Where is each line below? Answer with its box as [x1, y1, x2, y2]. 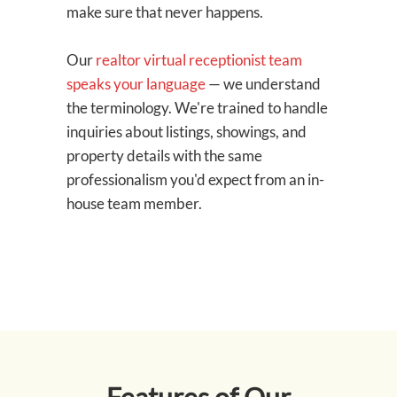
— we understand [206, 74, 321, 94]
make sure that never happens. [66, 3, 263, 22]
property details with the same [66, 146, 262, 166]
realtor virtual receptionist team [96, 51, 302, 70]
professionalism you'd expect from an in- [66, 170, 324, 190]
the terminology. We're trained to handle [66, 98, 328, 118]
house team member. [66, 194, 202, 214]
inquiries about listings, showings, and [66, 122, 307, 142]
